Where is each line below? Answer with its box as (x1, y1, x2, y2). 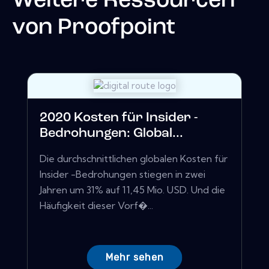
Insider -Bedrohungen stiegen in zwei (40, 168, 205, 181)
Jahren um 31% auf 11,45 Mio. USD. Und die (40, 184, 225, 196)
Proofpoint (58, 16, 175, 39)
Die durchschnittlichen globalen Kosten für (40, 153, 228, 165)
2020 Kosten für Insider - (40, 111, 198, 125)
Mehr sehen (105, 252, 164, 264)
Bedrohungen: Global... (40, 127, 183, 141)
